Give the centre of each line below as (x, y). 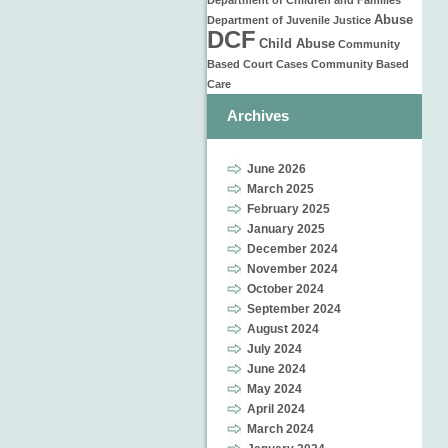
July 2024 (274, 349)
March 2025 (280, 189)
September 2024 (294, 309)
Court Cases (275, 64)
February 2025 (288, 209)
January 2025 (286, 229)
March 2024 (280, 429)
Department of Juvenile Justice (289, 20)
